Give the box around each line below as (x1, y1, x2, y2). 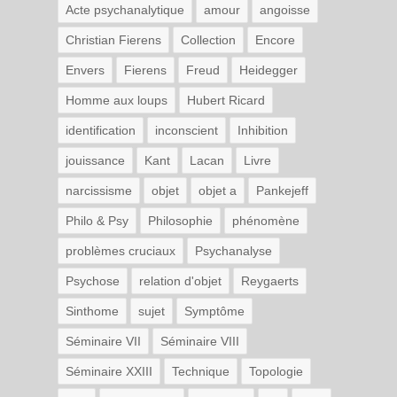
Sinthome (66, 303, 119, 318)
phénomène (232, 213, 300, 228)
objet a (198, 183, 237, 198)
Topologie (249, 363, 303, 378)
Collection (181, 32, 236, 47)
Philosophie (148, 213, 213, 228)
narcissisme (66, 183, 132, 198)
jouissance (66, 152, 125, 167)
